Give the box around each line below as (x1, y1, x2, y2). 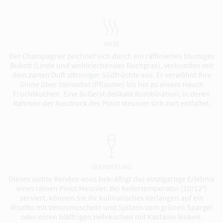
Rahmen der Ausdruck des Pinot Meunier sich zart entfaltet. (12, 98, 211, 108)
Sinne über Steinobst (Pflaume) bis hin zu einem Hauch (19, 79, 204, 89)
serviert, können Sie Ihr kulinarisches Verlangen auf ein (19, 193, 204, 203)
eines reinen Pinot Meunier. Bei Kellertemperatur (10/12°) (16, 183, 207, 193)
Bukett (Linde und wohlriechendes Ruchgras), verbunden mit (10, 60, 213, 70)
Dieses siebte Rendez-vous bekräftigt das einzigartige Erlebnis (8, 174, 215, 184)
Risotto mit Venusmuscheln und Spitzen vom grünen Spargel (10, 202, 213, 212)
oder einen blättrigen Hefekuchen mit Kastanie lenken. (20, 212, 203, 222)
